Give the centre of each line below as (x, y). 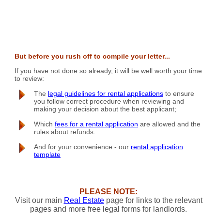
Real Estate (84, 200)
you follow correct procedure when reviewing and (109, 101)
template (47, 154)
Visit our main (39, 200)
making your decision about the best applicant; (105, 109)
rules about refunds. (65, 132)
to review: (29, 79)
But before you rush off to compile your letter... (92, 56)
